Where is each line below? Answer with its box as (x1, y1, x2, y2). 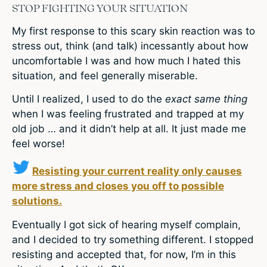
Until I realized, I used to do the (12, 92, 165, 105)
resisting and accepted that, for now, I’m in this (12, 248, 236, 260)
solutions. (12, 195, 62, 207)
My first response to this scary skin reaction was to (12, 24, 255, 37)
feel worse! (12, 137, 65, 150)
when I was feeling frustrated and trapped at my (12, 107, 244, 120)
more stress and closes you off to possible (12, 180, 224, 193)
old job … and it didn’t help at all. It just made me (12, 122, 246, 135)
